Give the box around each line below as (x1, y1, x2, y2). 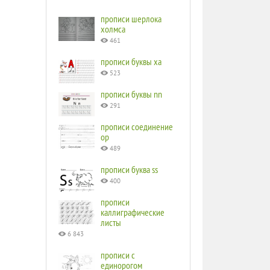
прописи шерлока (101, 13, 162, 25)
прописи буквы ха (101, 55, 162, 67)
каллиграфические (101, 206, 165, 218)
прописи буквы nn (101, 88, 162, 100)
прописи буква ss (101, 163, 158, 175)
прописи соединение (101, 121, 173, 133)
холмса (101, 23, 125, 35)
